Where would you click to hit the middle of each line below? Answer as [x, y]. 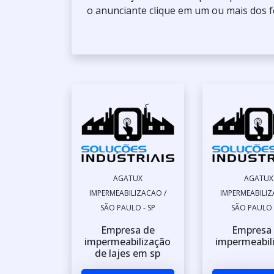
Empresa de [128, 230]
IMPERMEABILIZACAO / [128, 193]
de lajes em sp [128, 254]
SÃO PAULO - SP [128, 208]
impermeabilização [128, 242]
